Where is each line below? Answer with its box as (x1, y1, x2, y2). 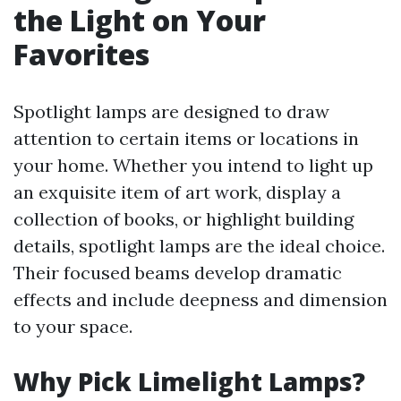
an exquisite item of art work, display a (13, 181, 341, 204)
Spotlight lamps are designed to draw (13, 100, 329, 124)
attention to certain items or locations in (13, 127, 359, 150)
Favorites (13, 35, 149, 74)
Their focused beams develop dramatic (13, 261, 342, 285)
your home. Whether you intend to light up (13, 154, 373, 177)
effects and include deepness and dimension (13, 288, 388, 311)
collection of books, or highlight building (13, 208, 354, 231)
